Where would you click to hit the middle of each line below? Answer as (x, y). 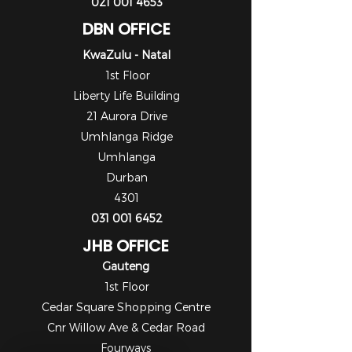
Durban (126, 177)
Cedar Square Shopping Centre (126, 307)
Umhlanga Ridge (126, 136)
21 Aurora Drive (126, 116)
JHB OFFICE (126, 246)
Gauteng (126, 266)
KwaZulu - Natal (126, 55)
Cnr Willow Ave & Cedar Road (126, 327)
